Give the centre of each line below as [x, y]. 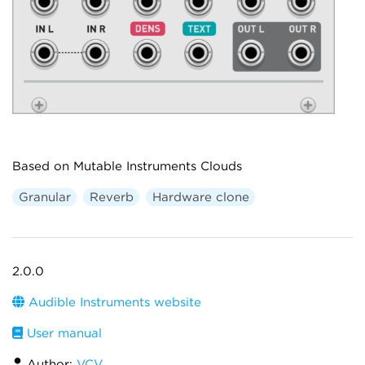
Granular [44, 197]
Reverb [111, 197]
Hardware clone [200, 197]
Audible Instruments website [113, 302]
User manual [62, 333]
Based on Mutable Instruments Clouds [127, 166]
